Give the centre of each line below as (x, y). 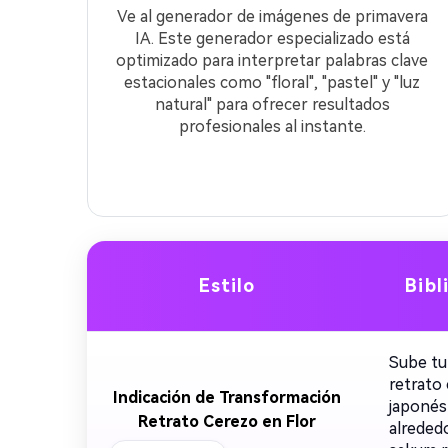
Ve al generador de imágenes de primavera (272, 16)
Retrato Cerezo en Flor (227, 421)
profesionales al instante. (272, 126)
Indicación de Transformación (227, 397)
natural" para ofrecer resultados (272, 104)
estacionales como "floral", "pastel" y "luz (272, 82)
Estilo (227, 285)
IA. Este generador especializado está (272, 38)
